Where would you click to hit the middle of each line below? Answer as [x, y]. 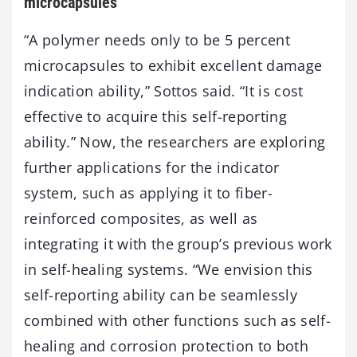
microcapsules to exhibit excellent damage [173, 65]
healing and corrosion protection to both [167, 346]
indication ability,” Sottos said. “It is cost [164, 91]
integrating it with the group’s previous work [178, 244]
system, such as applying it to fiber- [148, 193]
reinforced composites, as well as [141, 218]
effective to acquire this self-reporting [156, 116]
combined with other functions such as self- [178, 320]
